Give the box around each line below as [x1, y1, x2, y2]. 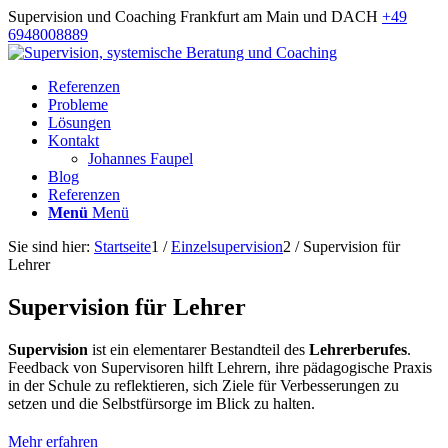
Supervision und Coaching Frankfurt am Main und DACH [8, 8, 382, 25]
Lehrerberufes [309, 340, 407, 358]
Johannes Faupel [88, 150, 193, 167]
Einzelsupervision [171, 238, 283, 255]
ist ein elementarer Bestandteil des [88, 340, 309, 358]
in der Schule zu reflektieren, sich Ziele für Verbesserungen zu [8, 376, 399, 394]
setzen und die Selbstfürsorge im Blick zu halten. [8, 394, 315, 412]
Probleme [48, 96, 108, 113]
